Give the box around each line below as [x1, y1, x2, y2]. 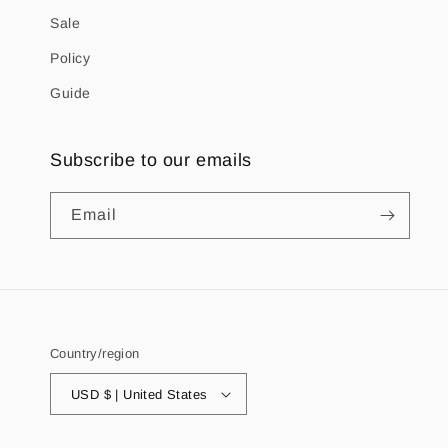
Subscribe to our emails [50, 150, 252, 170]
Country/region [50, 346, 140, 361]
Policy [50, 50, 91, 66]
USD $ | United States [103, 386, 208, 402]
